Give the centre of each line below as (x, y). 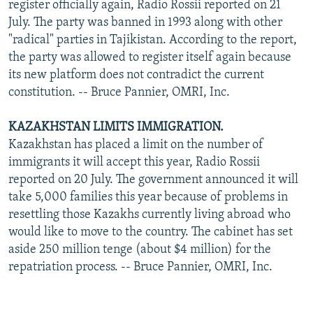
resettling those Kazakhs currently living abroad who (150, 214)
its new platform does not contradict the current (136, 75)
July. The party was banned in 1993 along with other (145, 22)
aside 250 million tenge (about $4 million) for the (140, 249)
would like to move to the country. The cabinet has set (151, 232)
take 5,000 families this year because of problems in (148, 197)
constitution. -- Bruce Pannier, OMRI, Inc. (119, 92)
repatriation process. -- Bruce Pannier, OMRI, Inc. (140, 267)
